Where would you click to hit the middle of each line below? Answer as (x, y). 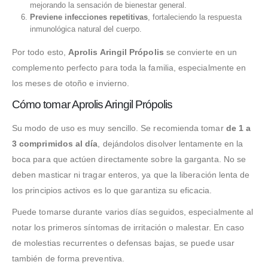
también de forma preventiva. (68, 259)
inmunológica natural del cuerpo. (86, 29)
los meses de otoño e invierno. (71, 83)
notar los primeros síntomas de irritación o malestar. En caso (128, 228)
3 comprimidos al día (55, 144)
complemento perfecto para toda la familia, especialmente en (129, 68)
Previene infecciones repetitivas (89, 17)
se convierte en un (200, 52)
